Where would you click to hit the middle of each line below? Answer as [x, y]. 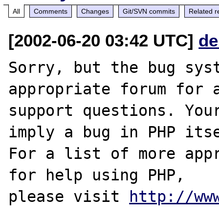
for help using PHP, [97, 175]
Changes [95, 11]
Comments [51, 11]
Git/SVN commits [149, 11]
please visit [69, 196]
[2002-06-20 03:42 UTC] [104, 40]
